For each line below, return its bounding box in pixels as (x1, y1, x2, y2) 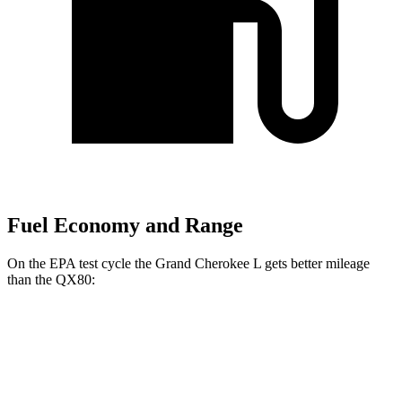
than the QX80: (7, 272, 95, 288)
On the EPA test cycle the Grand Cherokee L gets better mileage (7, 256, 370, 272)
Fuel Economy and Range (7, 214, 243, 238)
